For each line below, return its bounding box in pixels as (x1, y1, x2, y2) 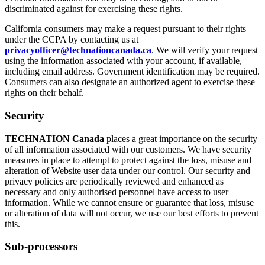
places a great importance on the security (106, 133, 257, 144)
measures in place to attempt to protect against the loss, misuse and (5, 154, 251, 165)
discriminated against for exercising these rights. (5, 4, 183, 14)
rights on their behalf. (5, 88, 89, 98)
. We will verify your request (151, 45, 258, 56)
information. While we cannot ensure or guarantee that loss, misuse (5, 197, 254, 208)
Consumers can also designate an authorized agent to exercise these (5, 77, 255, 88)
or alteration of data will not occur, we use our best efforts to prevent (5, 208, 258, 218)
